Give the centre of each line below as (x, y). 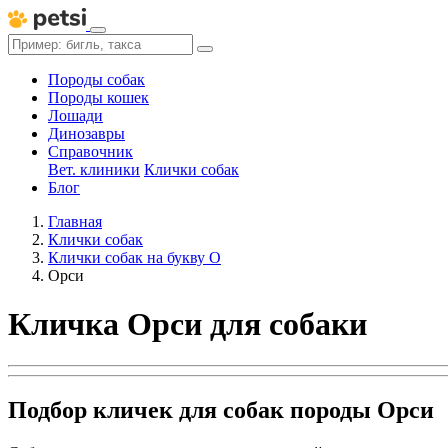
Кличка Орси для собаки (187, 324)
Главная (75, 221)
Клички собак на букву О (134, 257)
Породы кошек (98, 97)
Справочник (90, 151)
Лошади (75, 115)
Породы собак (96, 79)
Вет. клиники (94, 169)
